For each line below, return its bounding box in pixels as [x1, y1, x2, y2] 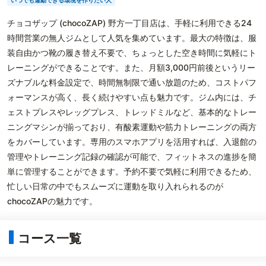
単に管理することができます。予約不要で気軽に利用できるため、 [7, 166, 256, 176]
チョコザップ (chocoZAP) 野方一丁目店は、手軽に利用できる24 [7, 18, 252, 28]
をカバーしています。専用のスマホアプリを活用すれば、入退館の [7, 137, 256, 147]
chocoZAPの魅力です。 [7, 196, 97, 206]
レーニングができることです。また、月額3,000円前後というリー [7, 62, 255, 72]
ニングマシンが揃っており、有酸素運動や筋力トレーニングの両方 [7, 122, 256, 132]
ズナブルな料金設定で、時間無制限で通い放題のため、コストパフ [7, 77, 256, 87]
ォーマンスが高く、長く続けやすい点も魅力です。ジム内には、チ [7, 92, 256, 102]
